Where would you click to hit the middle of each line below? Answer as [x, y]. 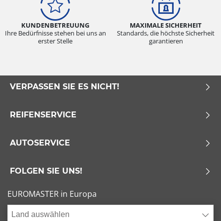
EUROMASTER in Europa [52, 194]
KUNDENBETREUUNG [55, 25]
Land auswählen [40, 215]
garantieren [166, 41]
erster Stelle [55, 41]
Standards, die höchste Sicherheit [166, 33]
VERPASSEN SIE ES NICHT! [65, 87]
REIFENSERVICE [43, 115]
